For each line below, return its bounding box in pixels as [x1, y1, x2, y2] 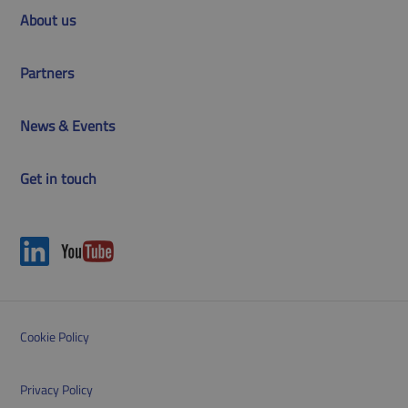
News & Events [20, 114, 116, 137]
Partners [20, 61, 75, 84]
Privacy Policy [20, 379, 94, 399]
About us [20, 8, 76, 31]
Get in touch [20, 167, 97, 189]
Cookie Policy [20, 326, 90, 346]
